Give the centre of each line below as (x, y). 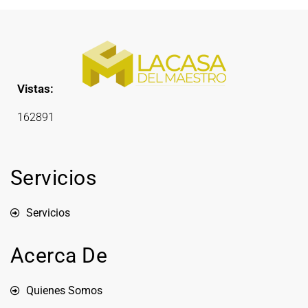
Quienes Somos (64, 290)
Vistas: (35, 89)
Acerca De (59, 255)
